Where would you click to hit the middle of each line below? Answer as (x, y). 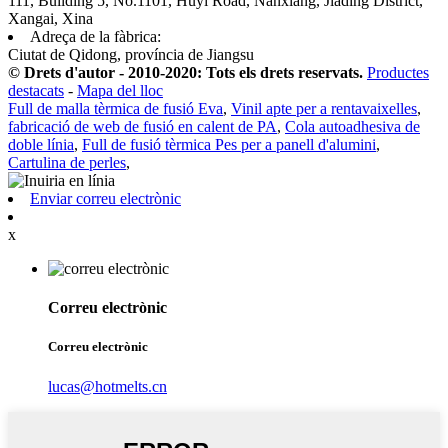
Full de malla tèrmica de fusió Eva (115, 108)
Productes (398, 72)
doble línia (41, 144)
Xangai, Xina (50, 18)
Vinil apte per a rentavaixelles (324, 108)
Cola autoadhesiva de (352, 126)
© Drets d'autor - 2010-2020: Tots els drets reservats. (185, 72)
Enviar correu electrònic (105, 198)
